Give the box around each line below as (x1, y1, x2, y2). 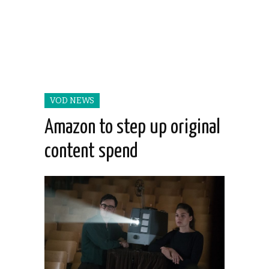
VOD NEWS (50, 95, 94, 106)
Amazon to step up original (44, 118, 220, 138)
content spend (44, 142, 138, 162)
